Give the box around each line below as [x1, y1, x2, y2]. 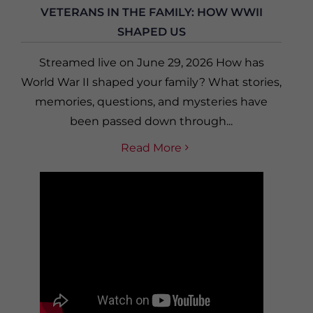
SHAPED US [117, 24, 186, 38]
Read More [121, 140, 182, 154]
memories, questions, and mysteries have [35, 94, 268, 108]
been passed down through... [70, 114, 233, 128]
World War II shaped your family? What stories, [21, 75, 282, 89]
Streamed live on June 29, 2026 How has [38, 55, 264, 69]
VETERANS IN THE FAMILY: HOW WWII [40, 5, 263, 19]
